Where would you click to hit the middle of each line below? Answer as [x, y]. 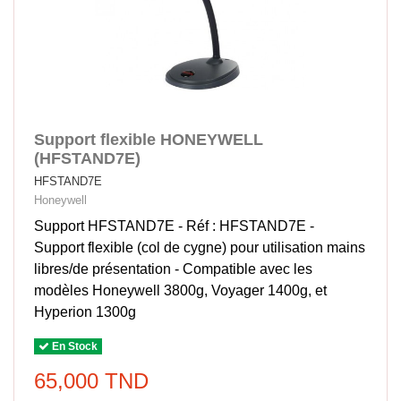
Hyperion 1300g [85, 311]
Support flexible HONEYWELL [149, 140]
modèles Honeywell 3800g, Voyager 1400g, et [181, 290]
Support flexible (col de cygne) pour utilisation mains [200, 247]
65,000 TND [92, 381]
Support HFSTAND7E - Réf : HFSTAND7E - [175, 226]
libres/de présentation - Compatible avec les [174, 269]
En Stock [74, 347]
